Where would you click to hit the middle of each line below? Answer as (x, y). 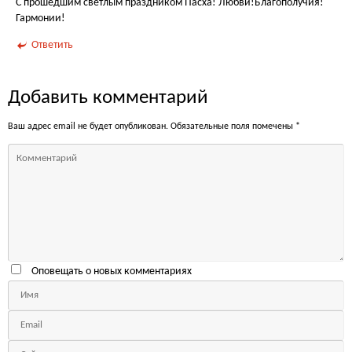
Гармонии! (40, 19)
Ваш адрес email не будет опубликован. (88, 126)
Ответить (52, 45)
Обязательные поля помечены (233, 126)
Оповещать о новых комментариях (111, 272)
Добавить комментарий (108, 97)
